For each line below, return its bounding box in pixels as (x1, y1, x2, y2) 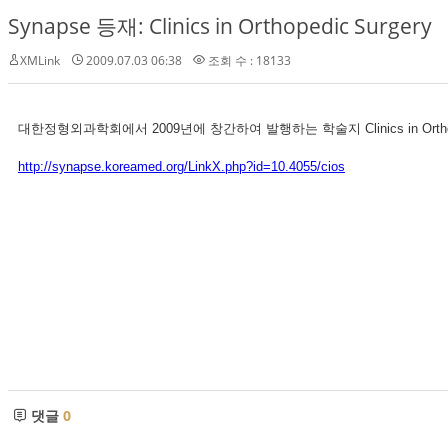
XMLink (20, 52, 60, 69)
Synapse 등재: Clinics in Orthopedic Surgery (8, 12, 432, 40)
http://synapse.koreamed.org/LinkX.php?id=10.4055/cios (18, 159, 345, 174)
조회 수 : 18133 (205, 52, 291, 69)
